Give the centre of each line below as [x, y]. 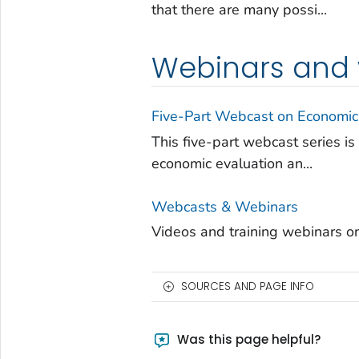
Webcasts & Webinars [224, 206]
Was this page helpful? [248, 340]
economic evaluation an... [232, 163]
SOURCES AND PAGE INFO [247, 287]
